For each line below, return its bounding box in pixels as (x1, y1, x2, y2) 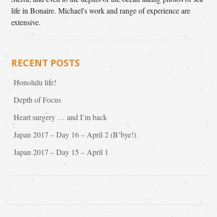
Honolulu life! (13, 77, 56, 87)
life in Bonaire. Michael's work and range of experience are (11, 5, 190, 15)
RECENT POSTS (11, 57, 80, 69)
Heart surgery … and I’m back (13, 112, 107, 122)
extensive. (11, 16, 41, 27)
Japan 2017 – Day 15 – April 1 (13, 147, 108, 157)
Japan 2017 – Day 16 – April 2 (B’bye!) (13, 129, 136, 139)
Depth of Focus (13, 94, 61, 105)
